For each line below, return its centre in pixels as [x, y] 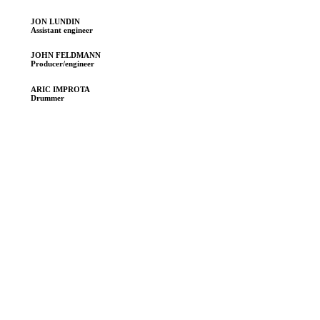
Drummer [47, 98]
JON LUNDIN [55, 22]
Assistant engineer [61, 30]
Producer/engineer [62, 64]
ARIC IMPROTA [60, 90]
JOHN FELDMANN [65, 55]
